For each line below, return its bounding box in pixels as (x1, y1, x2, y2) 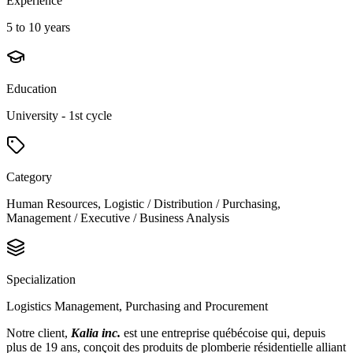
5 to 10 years (6, 20, 70, 34)
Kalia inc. (71, 325, 121, 340)
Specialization (6, 272, 76, 286)
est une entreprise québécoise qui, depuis (121, 325, 325, 340)
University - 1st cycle (6, 108, 112, 122)
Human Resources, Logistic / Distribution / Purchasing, (6, 196, 281, 210)
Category (6, 169, 52, 184)
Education (6, 81, 57, 95)
